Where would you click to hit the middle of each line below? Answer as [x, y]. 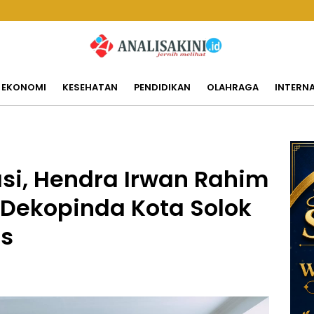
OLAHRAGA [232, 87]
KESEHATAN [90, 87]
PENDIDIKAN [162, 87]
